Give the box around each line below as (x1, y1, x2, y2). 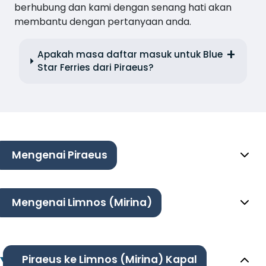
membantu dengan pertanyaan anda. (14, 14, 191, 28)
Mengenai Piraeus (12, 148, 107, 163)
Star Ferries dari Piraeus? (37, 61, 154, 74)
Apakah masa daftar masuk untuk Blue (37, 47, 223, 61)
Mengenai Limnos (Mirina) (12, 195, 152, 210)
